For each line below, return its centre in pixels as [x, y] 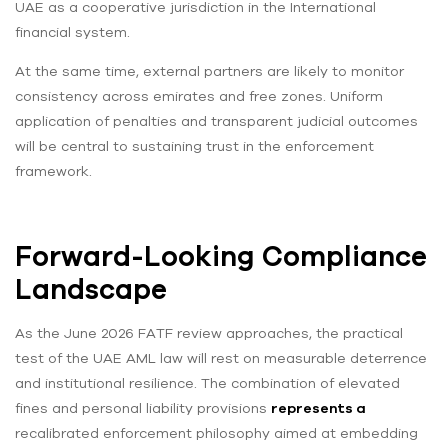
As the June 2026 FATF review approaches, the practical [209, 332]
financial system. [72, 31]
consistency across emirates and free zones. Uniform [199, 95]
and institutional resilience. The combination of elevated [207, 382]
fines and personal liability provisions [143, 407]
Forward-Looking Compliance [221, 255]
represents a [318, 407]
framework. [53, 170]
